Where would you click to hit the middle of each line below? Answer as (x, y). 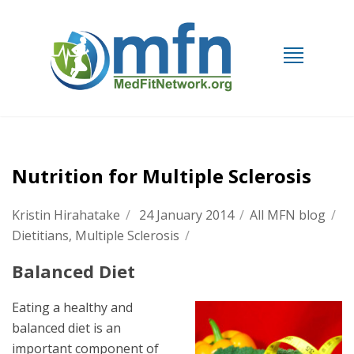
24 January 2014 (185, 215)
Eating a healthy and (72, 307)
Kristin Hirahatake (66, 215)
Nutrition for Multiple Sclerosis (162, 176)
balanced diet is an (66, 328)
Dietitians (40, 235)
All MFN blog (288, 215)
